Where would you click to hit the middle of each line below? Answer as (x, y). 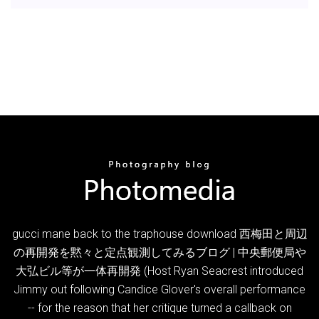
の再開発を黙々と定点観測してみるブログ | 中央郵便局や (159, 252)
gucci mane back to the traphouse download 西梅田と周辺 (159, 234)
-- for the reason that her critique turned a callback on (159, 308)
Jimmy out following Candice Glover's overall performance (159, 289)
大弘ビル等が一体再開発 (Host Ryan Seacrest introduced (159, 271)
